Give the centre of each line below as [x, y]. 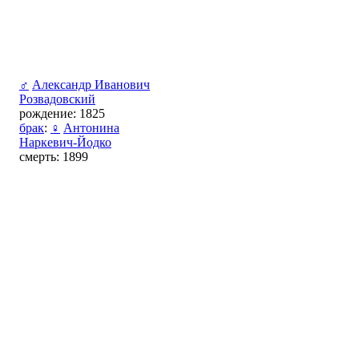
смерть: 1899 [54, 156]
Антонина [91, 127]
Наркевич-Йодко [65, 142]
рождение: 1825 [62, 113]
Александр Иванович [91, 84]
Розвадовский [57, 99]
